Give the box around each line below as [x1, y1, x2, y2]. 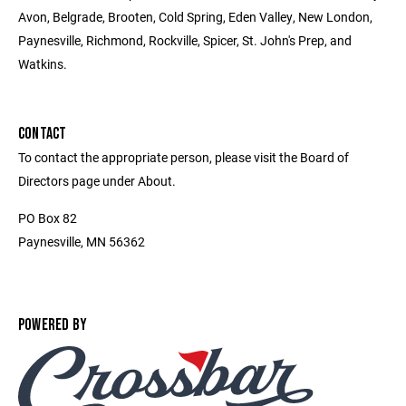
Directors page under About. [18, 172, 176, 189]
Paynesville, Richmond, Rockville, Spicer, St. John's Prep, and [18, 32, 352, 49]
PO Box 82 [18, 209, 77, 227]
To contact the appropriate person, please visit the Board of [18, 149, 349, 166]
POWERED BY [18, 315, 88, 334]
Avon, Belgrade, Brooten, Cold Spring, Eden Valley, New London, [18, 8, 372, 25]
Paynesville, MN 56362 [18, 233, 145, 250]
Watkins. [18, 55, 67, 72]
